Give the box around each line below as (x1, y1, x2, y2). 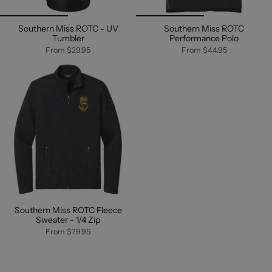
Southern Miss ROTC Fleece (14, 205, 122, 216)
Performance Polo (169, 33, 239, 44)
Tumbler (52, 33, 84, 44)
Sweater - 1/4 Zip (36, 214, 100, 226)
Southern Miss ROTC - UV (18, 23, 118, 35)
